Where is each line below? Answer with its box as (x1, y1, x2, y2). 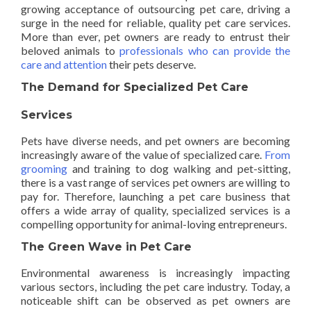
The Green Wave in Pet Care (21, 239, 192, 253)
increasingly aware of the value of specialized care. (21, 147, 264, 161)
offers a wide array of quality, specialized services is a (21, 203, 290, 217)
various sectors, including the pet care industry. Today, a (21, 279, 290, 293)
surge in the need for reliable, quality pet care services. (21, 15, 290, 29)
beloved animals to (21, 43, 120, 57)
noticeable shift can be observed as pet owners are (21, 293, 290, 307)
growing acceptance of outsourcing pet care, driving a (21, 1, 290, 15)
